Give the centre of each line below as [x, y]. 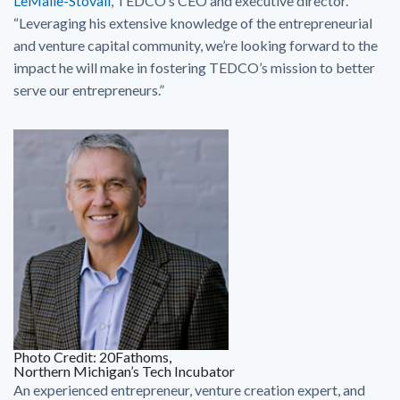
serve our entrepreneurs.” [89, 90]
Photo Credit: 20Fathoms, [92, 356]
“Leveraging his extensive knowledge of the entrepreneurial [193, 23]
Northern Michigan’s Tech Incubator [124, 371]
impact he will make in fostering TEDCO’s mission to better [194, 67]
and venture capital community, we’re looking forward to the [196, 45]
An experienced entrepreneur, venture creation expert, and [189, 389]
